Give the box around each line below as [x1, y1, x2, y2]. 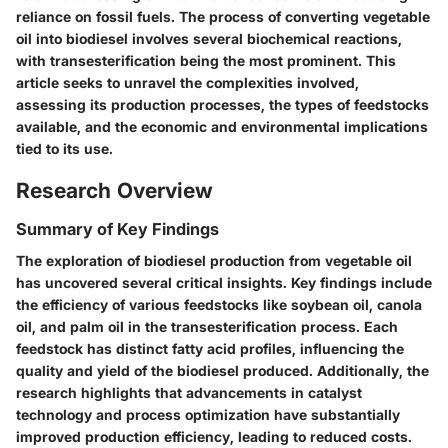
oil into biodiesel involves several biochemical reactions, [16, 29, 402, 47]
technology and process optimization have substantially [16, 406, 400, 424]
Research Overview [16, 177, 213, 203]
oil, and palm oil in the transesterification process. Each [16, 318, 398, 336]
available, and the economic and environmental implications [16, 117, 428, 135]
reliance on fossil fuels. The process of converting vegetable [16, 7, 430, 25]
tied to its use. [16, 139, 113, 157]
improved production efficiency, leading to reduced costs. [16, 428, 412, 446]
